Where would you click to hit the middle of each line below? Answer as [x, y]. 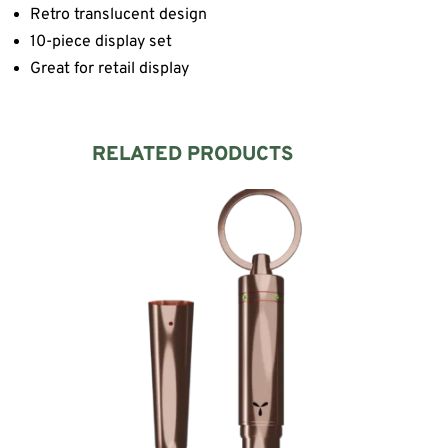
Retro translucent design [118, 15]
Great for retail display [109, 69]
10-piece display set [101, 42]
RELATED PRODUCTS [192, 155]
